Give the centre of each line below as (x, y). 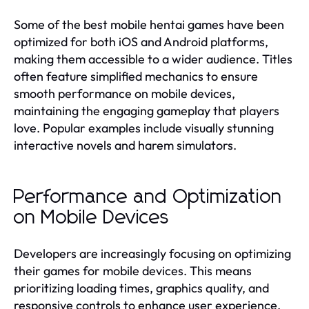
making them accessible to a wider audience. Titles (153, 59)
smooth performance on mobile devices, (124, 93)
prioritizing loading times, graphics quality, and (141, 288)
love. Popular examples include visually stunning (144, 128)
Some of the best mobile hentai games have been (149, 24)
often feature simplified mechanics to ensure (136, 76)
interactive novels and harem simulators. (125, 145)
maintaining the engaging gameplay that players (147, 110)
